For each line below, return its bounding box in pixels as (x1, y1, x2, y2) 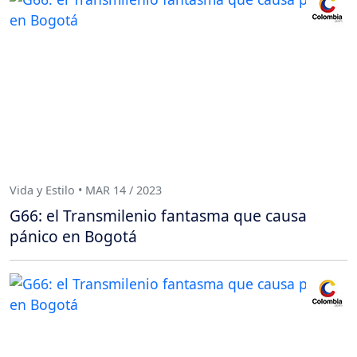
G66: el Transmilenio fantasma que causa (10, 204, 307, 226)
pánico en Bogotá (10, 225, 137, 247)
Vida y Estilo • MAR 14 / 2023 (10, 182, 162, 198)
